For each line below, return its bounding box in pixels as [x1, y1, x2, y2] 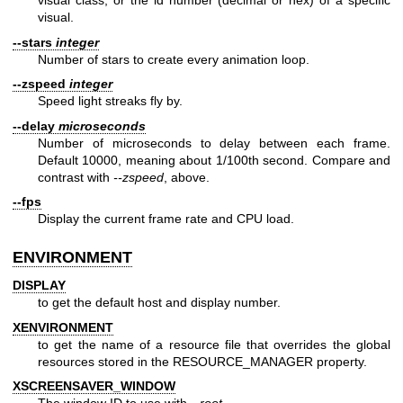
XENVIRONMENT [13, 319, 113, 335]
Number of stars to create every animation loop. [38, 51, 309, 67]
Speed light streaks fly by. [38, 94, 183, 109]
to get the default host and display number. [38, 295, 281, 310]
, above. [164, 169, 210, 184]
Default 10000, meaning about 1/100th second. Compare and [38, 152, 390, 167]
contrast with [38, 169, 113, 184]
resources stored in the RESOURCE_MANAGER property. [38, 354, 367, 369]
